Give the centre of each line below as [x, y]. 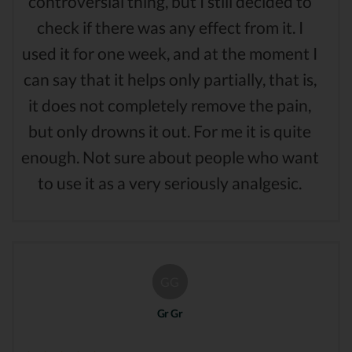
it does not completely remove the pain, [170, 104]
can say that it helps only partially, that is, [170, 79]
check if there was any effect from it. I [170, 27]
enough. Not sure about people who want [170, 156]
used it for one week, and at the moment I [170, 53]
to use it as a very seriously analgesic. [170, 182]
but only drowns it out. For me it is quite [170, 130]
